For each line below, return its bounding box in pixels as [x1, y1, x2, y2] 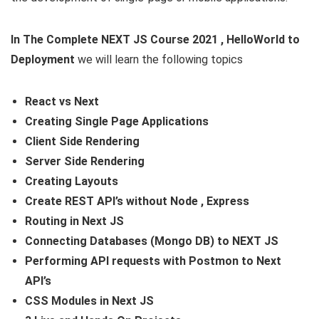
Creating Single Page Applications [25, 115, 209, 129]
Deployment [11, 53, 78, 67]
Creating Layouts [25, 174, 118, 189]
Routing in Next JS [25, 214, 124, 229]
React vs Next [25, 95, 99, 109]
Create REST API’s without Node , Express [25, 194, 249, 209]
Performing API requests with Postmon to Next [25, 254, 281, 268]
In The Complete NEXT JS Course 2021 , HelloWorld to [11, 33, 300, 47]
